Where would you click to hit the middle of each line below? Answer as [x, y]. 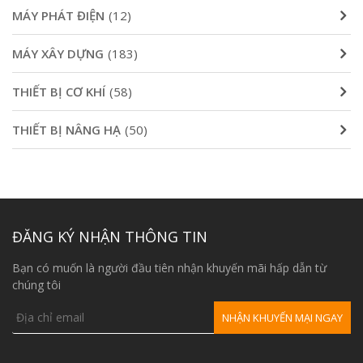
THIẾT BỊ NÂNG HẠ [66, 129]
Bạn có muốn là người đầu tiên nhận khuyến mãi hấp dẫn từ [169, 267]
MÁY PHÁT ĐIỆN [58, 15]
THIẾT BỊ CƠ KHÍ [59, 91]
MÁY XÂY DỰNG [58, 53]
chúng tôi [36, 284]
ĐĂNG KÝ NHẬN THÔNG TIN [110, 236]
